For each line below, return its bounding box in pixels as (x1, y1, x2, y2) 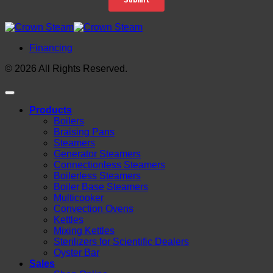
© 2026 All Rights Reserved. (5, 63, 127, 74)
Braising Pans (54, 127, 115, 138)
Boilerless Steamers (54, 171, 141, 182)
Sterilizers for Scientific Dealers (54, 236, 189, 247)
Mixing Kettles (54, 225, 115, 236)
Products (29, 105, 72, 116)
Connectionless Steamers (54, 160, 165, 171)
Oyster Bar (54, 247, 99, 258)
